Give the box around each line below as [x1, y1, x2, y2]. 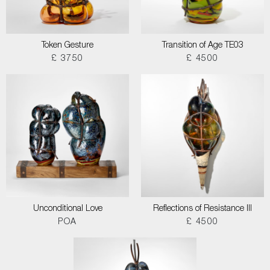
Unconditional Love [33, 205, 102, 213]
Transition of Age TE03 [162, 42, 243, 50]
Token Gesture [42, 42, 93, 50]
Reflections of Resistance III [153, 205, 252, 213]
